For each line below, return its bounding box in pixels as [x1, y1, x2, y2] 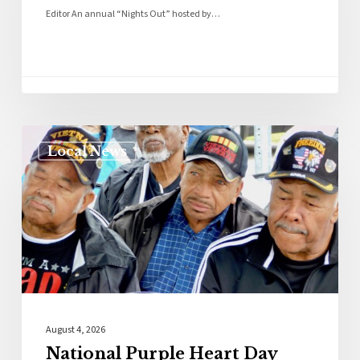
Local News [47, 143, 127, 160]
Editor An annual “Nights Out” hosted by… [45, 7, 220, 22]
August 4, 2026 [45, 322, 105, 337]
